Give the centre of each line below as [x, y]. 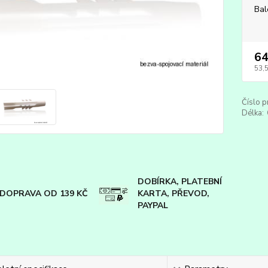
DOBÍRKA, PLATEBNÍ [179, 182]
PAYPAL [153, 206]
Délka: [252, 113]
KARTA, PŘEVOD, [173, 194]
